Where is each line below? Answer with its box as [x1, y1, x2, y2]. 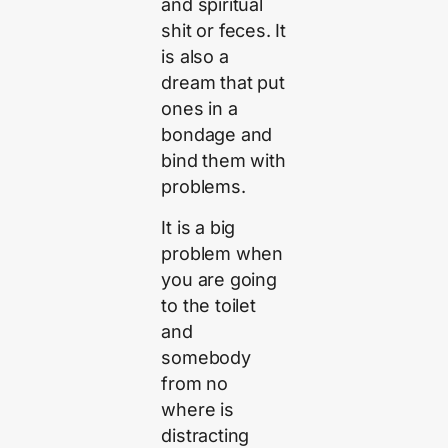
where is [161, 398, 234, 420]
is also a [161, 46, 229, 68]
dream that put [161, 72, 285, 94]
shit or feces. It [161, 20, 287, 42]
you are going [161, 268, 277, 290]
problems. [161, 176, 246, 198]
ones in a [161, 98, 238, 120]
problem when [161, 242, 284, 264]
